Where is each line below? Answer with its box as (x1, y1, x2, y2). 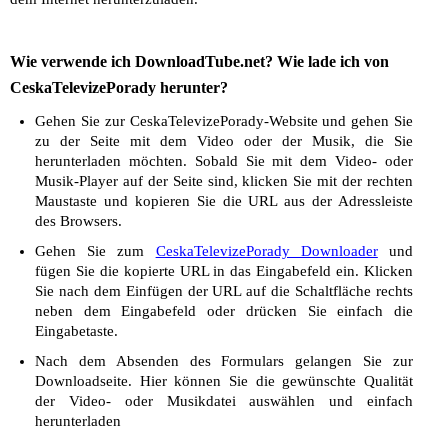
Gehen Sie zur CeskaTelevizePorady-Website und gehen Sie (35, 113, 413, 129)
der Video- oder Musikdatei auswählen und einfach (35, 393, 413, 409)
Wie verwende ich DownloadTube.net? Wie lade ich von (10, 53, 389, 70)
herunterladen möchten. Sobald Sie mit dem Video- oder (35, 153, 413, 169)
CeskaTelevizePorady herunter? (10, 79, 228, 96)
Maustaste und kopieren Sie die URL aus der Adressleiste (35, 193, 413, 209)
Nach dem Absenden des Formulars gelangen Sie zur (35, 353, 413, 369)
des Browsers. (35, 213, 122, 229)
